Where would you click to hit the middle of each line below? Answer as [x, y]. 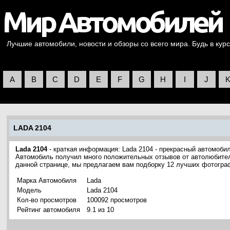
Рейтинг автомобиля [49, 210]
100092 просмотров [117, 200]
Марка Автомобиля [47, 180]
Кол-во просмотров [47, 200]
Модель [29, 190]
